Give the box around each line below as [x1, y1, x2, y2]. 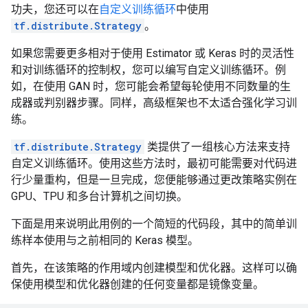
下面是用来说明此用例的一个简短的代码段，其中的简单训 [11, 217, 297, 230]
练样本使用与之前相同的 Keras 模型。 [11, 234, 199, 247]
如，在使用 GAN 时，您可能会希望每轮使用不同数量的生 [11, 80, 291, 93]
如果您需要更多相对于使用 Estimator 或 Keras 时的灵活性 [11, 47, 294, 60]
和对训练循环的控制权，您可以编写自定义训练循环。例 [11, 63, 286, 76]
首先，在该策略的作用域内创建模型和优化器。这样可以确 [11, 261, 297, 274]
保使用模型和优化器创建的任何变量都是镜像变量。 [11, 278, 264, 291]
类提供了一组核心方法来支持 [144, 140, 290, 153]
